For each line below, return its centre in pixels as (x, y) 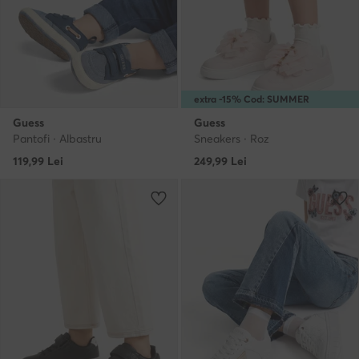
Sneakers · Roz (232, 139)
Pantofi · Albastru (57, 139)
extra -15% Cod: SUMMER (252, 99)
